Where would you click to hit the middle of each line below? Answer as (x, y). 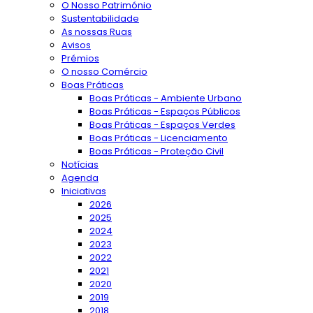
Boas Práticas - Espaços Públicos (165, 111)
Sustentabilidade (100, 19)
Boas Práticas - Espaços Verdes (162, 125)
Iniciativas (84, 191)
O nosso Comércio (104, 72)
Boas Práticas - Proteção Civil (156, 151)
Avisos (76, 45)
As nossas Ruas (97, 32)
